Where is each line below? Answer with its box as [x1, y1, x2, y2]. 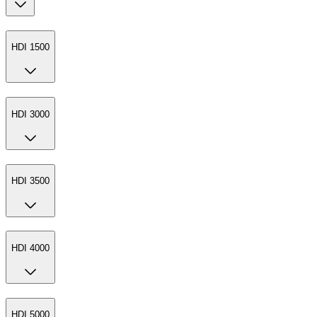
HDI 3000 [11, 108, 50, 120]
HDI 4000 [11, 242, 50, 253]
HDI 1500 [11, 42, 50, 53]
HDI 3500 [11, 175, 50, 187]
